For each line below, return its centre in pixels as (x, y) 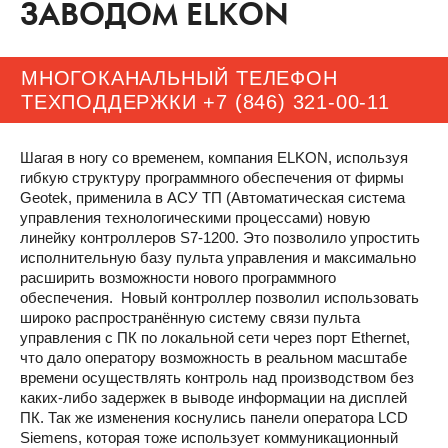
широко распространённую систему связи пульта (190, 317)
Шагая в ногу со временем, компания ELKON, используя (214, 157)
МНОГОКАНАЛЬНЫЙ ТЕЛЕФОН (179, 77)
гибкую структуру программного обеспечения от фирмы (212, 177)
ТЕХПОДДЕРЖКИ (112, 101)
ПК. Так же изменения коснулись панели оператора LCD (214, 417)
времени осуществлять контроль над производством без (217, 377)
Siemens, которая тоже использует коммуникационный (209, 437)
